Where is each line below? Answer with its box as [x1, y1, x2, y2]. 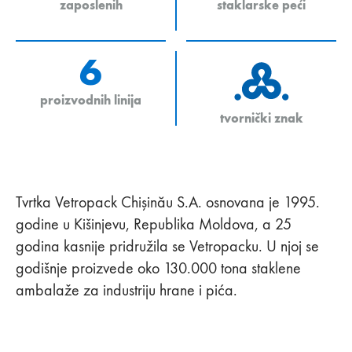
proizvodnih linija [40, 91, 141, 108]
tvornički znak [219, 109, 303, 126]
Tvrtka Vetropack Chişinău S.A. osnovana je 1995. [16, 192, 320, 211]
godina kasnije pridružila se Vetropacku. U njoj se [16, 236, 319, 255]
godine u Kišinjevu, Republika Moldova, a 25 [16, 214, 291, 233]
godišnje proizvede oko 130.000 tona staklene [16, 258, 301, 277]
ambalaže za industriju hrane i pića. [16, 280, 237, 299]
